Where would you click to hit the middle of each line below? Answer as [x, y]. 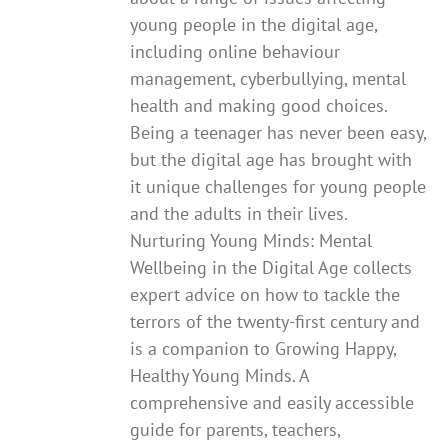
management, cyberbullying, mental [268, 78]
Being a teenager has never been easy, [278, 132]
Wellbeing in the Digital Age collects [271, 267]
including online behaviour [235, 51]
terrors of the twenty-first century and [275, 321]
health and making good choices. [259, 105]
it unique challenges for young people [278, 186]
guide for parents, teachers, [235, 429]
